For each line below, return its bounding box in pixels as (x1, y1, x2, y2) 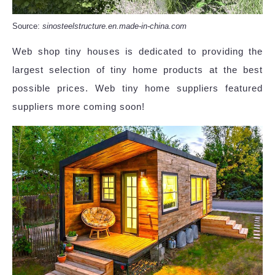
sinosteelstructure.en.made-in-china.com (42, 21, 187, 31)
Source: (12, 21, 42, 31)
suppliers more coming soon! (12, 101, 145, 112)
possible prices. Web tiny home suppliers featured (12, 83, 263, 94)
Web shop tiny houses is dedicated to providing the (12, 46, 263, 57)
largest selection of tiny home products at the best (12, 64, 263, 76)
